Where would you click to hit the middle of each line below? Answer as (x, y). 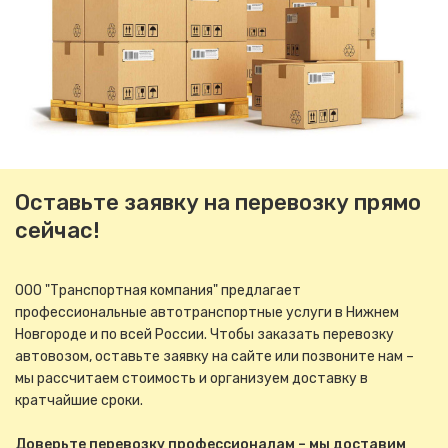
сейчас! (57, 230)
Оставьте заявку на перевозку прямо (218, 202)
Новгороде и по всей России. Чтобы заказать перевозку (204, 334)
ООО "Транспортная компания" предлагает (158, 290)
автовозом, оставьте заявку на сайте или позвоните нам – (214, 356)
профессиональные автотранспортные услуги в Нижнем (207, 312)
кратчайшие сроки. (79, 400)
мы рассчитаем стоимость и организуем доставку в (191, 378)
